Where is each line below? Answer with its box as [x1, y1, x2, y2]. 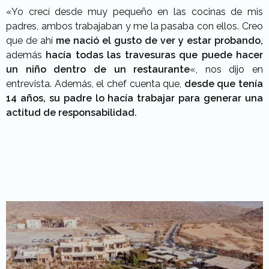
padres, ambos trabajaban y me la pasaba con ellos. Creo [6, 20, 263, 32]
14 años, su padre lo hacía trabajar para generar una [6, 92, 263, 104]
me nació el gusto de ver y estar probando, [56, 35, 263, 47]
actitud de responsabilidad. [6, 107, 137, 119]
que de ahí [6, 35, 56, 47]
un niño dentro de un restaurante [6, 64, 190, 76]
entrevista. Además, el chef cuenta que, [6, 78, 184, 90]
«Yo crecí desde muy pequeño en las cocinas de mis [6, 6, 263, 18]
